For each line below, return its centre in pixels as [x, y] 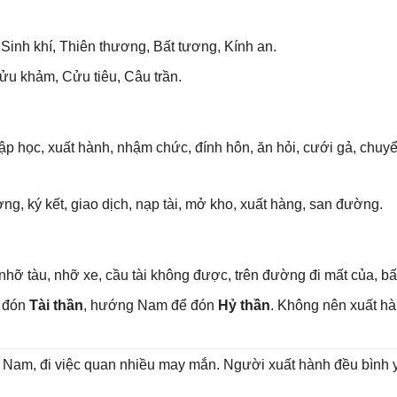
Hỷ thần [244, 305]
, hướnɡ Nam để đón [150, 305]
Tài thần [56, 305]
